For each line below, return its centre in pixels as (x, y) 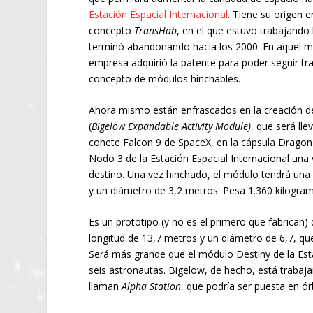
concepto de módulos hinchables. (165, 78)
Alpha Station (152, 286)
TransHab (156, 30)
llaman (105, 286)
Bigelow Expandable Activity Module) (172, 126)
